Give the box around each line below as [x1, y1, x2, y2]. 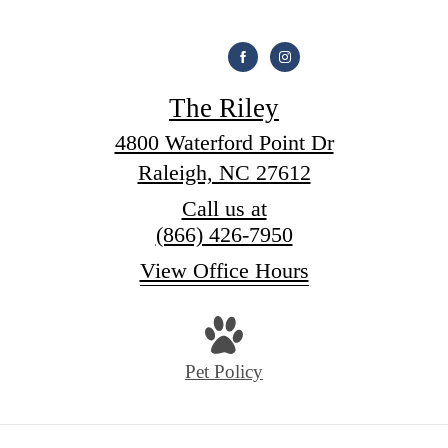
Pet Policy [185, 361, 263, 383]
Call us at [181, 195, 267, 221]
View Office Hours [139, 257, 309, 283]
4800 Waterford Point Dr [114, 129, 334, 155]
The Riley [169, 92, 279, 123]
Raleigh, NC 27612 [137, 159, 311, 185]
